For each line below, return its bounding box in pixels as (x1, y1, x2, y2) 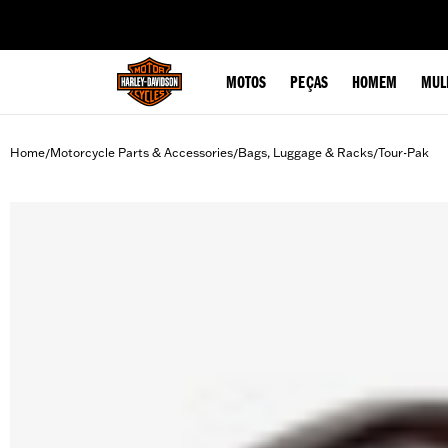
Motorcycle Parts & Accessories (50, 145, 233, 160)
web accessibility (123, 6, 219, 22)
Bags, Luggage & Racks (238, 145, 373, 160)
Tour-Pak (378, 145, 429, 160)
